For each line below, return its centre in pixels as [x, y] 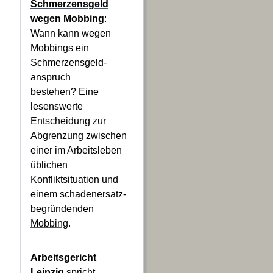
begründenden [62, 209]
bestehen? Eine [65, 92]
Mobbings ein [60, 48]
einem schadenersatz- [78, 194]
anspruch [51, 77]
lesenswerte [57, 106]
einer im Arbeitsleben [76, 150]
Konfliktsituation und [74, 179]
